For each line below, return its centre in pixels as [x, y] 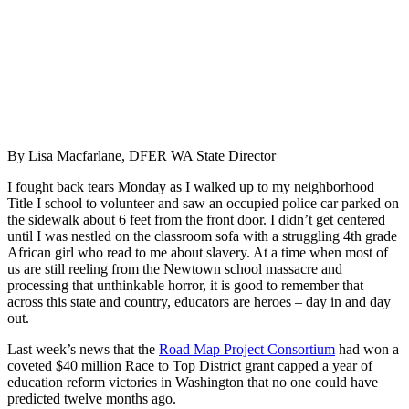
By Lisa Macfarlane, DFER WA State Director [142, 155]
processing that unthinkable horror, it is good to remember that [185, 285]
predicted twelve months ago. [92, 398]
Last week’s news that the [83, 349]
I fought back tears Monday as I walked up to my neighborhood [191, 186]
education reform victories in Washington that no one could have [193, 382]
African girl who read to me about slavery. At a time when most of [198, 252]
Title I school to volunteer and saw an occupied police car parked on [203, 203]
